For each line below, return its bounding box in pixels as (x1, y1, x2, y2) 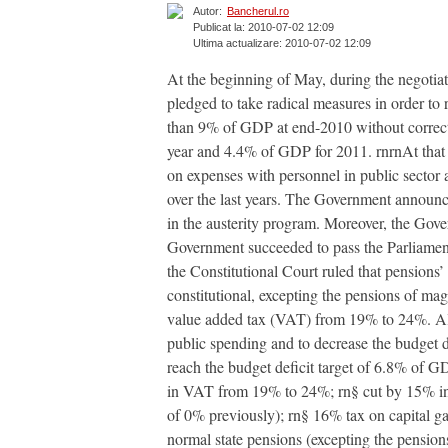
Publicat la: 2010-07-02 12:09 (193, 21, 334, 34)
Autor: (193, 5, 222, 18)
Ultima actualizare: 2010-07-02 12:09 (193, 37, 371, 50)
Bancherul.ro (227, 5, 289, 18)
